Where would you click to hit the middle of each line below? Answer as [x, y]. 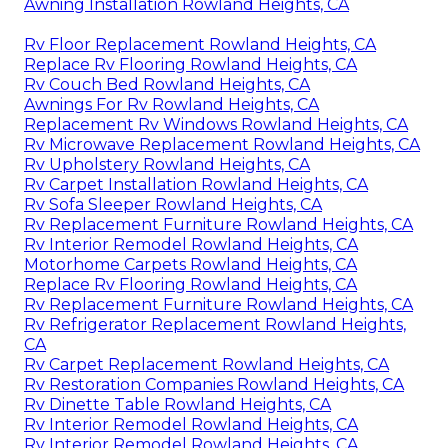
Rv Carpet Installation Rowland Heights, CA [196, 184]
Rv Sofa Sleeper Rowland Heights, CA [173, 204]
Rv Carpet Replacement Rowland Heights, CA [206, 364]
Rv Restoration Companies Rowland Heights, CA [214, 384]
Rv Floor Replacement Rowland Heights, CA [200, 44]
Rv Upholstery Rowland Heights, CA [167, 164]
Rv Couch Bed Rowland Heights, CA [167, 84]
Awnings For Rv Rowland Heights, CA [171, 104]
